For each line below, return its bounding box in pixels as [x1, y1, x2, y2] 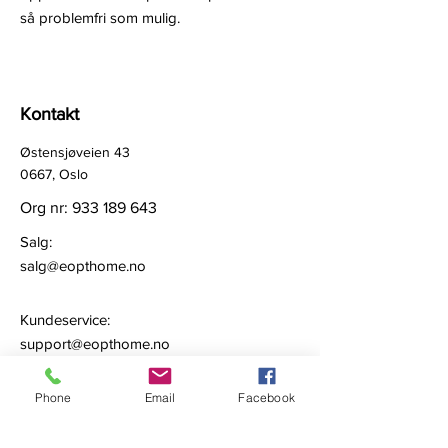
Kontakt [20, 104, 79, 124]
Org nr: [20, 199, 72, 216]
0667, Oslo [20, 166, 88, 182]
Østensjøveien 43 [20, 144, 130, 160]
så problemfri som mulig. [20, 9, 180, 26]
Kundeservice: [20, 311, 110, 328]
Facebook [238, 389, 295, 405]
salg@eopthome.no [20, 257, 146, 274]
